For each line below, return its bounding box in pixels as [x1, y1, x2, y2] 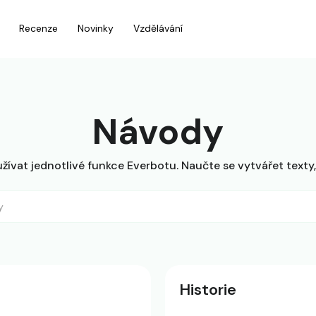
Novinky [78, 22, 114, 35]
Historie [179, 279, 236, 300]
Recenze [19, 22, 58, 35]
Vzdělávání [133, 22, 183, 35]
